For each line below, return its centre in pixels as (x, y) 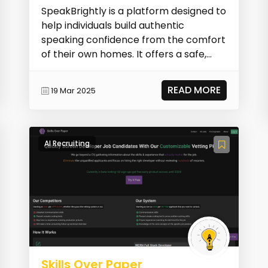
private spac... (74, 69)
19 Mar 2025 (74, 90)
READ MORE (194, 90)
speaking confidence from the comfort (134, 40)
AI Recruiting (67, 144)
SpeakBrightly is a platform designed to (134, 11)
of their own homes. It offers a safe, (124, 54)
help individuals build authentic (113, 26)
